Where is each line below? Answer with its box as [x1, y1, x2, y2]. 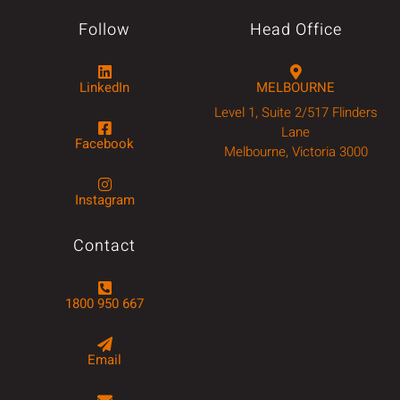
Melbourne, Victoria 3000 [223, 142, 368, 162]
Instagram [74, 190, 135, 211]
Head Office [249, 18, 342, 43]
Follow [79, 18, 130, 43]
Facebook [75, 134, 134, 154]
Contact [73, 234, 136, 259]
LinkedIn [79, 78, 129, 98]
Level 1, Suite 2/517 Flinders [213, 103, 378, 123]
